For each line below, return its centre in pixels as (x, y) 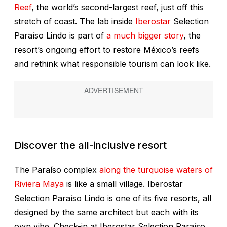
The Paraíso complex (57, 170)
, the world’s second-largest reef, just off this (117, 7)
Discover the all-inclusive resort (90, 146)
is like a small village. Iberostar (123, 184)
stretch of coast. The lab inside (75, 22)
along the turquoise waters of (156, 170)
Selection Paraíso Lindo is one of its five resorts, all (113, 198)
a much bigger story (145, 36)
